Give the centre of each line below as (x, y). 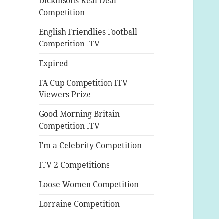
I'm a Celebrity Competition (90, 145)
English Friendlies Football (88, 32)
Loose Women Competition (89, 185)
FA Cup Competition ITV (83, 83)
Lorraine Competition (79, 204)
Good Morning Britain (79, 114)
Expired (54, 63)
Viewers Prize (65, 95)
